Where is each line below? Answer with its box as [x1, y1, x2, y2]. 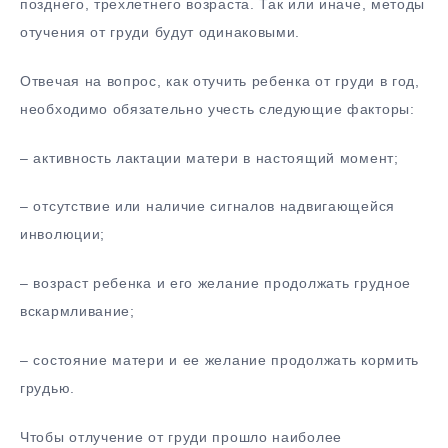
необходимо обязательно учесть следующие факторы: [20, 100, 415, 117]
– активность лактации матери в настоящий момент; [20, 149, 399, 166]
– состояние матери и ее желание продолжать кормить [20, 351, 420, 368]
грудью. [20, 379, 75, 396]
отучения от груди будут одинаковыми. [20, 23, 301, 40]
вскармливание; [20, 303, 135, 320]
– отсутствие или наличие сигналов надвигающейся [20, 198, 395, 215]
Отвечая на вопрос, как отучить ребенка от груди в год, [20, 72, 420, 89]
